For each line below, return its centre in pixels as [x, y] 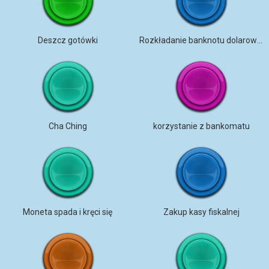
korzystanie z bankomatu [201, 126]
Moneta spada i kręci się [68, 212]
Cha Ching [68, 126]
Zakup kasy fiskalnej [201, 212]
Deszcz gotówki [68, 40]
